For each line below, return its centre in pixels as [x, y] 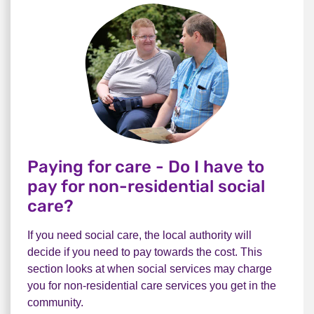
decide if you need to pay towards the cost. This [145, 252]
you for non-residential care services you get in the [152, 286]
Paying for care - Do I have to [146, 167]
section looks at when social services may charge [150, 269]
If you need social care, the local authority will [139, 235]
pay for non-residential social [146, 186]
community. [55, 302]
